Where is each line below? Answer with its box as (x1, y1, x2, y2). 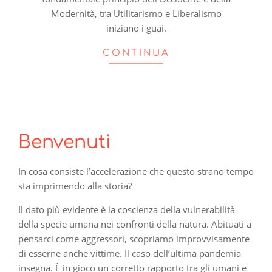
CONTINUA (102, 47, 170, 58)
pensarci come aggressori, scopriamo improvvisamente (18, 232, 250, 245)
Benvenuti (18, 132, 111, 152)
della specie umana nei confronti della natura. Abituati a (18, 217, 251, 230)
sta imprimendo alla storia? (18, 179, 132, 192)
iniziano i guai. (106, 21, 166, 34)
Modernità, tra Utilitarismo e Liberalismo (50, 7, 222, 19)
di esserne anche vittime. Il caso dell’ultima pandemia (18, 246, 241, 259)
